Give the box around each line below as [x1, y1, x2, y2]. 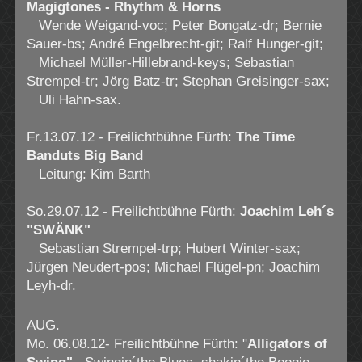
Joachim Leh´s [239, 203, 334, 219]
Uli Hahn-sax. [26, 91, 121, 107]
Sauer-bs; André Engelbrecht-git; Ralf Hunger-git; [26, 36, 323, 52]
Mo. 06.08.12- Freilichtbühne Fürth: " [26, 336, 247, 352]
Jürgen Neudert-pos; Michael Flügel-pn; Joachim [26, 259, 320, 275]
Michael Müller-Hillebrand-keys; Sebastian [26, 54, 294, 70]
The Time [235, 128, 295, 145]
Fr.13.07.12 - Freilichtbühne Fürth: [26, 128, 236, 145]
